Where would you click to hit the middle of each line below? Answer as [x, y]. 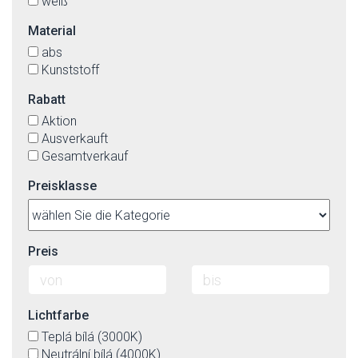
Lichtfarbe [58, 315]
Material [52, 31]
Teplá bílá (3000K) [92, 337]
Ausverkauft [75, 139]
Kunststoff [70, 70]
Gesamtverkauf [85, 156]
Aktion [59, 121]
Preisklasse [62, 186]
